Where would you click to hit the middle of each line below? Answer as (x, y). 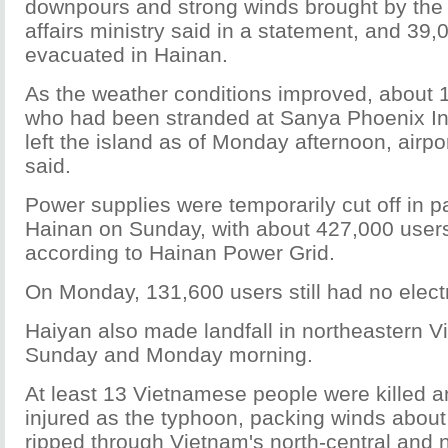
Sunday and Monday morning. (169, 354)
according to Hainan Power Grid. (180, 252)
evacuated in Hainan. (126, 54)
